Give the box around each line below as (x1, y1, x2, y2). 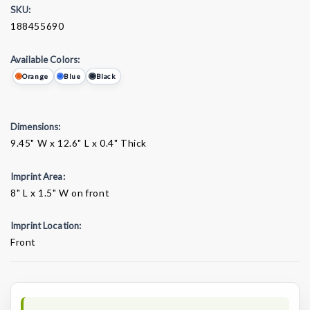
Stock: (10, 269, 44, 282)
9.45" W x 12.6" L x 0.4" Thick (10, 137, 147, 149)
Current (10, 253, 51, 266)
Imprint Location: (10, 220, 82, 232)
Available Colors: (10, 53, 80, 65)
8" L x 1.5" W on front (10, 186, 110, 199)
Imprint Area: (10, 170, 65, 182)
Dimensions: (10, 121, 61, 133)
